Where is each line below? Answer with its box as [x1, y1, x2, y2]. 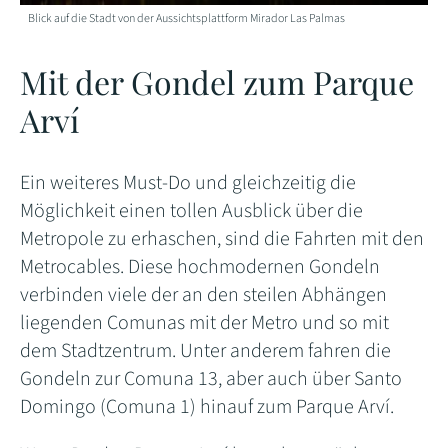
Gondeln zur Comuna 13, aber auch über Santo [20, 364, 402, 393]
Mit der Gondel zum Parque [20, 59, 414, 103]
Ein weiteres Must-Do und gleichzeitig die [20, 168, 356, 197]
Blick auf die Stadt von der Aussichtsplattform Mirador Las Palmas [28, 9, 346, 27]
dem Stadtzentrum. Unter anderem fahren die [20, 336, 391, 365]
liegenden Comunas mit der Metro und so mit [20, 308, 389, 337]
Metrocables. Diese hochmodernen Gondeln [20, 252, 380, 281]
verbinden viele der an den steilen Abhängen [20, 280, 387, 309]
